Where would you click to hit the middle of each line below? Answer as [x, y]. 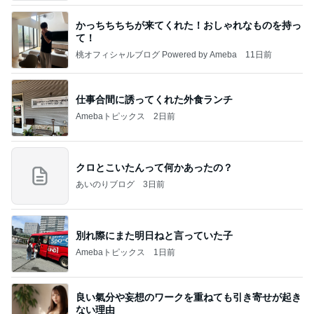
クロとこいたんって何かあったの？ [154, 167]
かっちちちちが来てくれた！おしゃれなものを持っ [189, 25]
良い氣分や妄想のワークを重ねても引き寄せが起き [189, 297]
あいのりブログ [105, 184]
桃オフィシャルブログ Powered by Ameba [156, 54]
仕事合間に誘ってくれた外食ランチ [154, 99]
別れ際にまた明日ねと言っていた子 [154, 235]
